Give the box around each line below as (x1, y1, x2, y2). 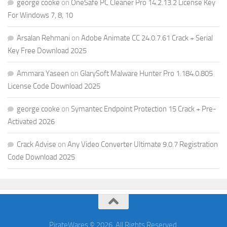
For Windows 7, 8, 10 (8, 10, 73, 20)
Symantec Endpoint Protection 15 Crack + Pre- (71, 104, 216, 113)
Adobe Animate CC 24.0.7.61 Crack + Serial (81, 33, 213, 43)
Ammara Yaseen (17, 68, 69, 78)
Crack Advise (17, 139, 56, 149)
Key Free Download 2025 (8, 46, 87, 55)
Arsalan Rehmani (17, 33, 70, 43)
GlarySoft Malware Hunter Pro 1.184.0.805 (80, 68, 213, 78)
